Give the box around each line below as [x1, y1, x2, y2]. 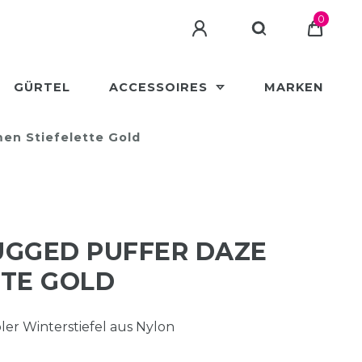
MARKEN [264, 80, 324, 95]
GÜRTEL [13, 80, 70, 95]
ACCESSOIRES [108, 80, 212, 95]
